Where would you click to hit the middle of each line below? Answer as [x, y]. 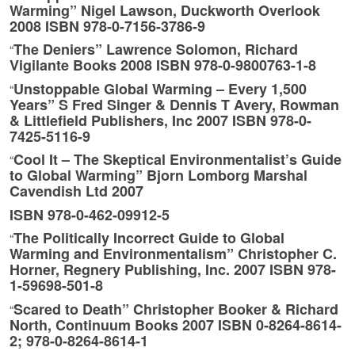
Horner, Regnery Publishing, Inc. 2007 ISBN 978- [173, 270]
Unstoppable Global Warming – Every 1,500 [160, 88]
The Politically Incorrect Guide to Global [149, 238]
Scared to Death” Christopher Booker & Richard [176, 309]
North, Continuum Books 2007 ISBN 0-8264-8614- [176, 324]
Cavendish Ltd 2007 [76, 191]
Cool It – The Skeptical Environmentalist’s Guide [177, 160]
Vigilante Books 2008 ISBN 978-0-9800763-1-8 [163, 65]
